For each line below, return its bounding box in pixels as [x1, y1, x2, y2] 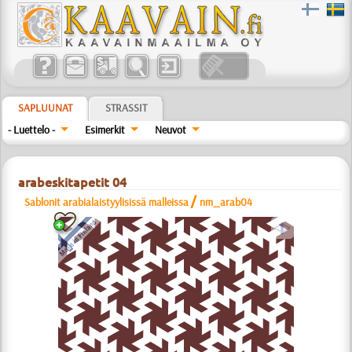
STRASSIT [105, 101, 148, 115]
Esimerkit [85, 123, 126, 137]
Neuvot [154, 123, 186, 137]
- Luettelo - [8, 123, 56, 137]
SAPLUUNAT [18, 101, 73, 115]
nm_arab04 [200, 195, 253, 209]
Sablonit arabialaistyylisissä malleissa [24, 195, 189, 209]
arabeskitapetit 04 [18, 175, 127, 189]
